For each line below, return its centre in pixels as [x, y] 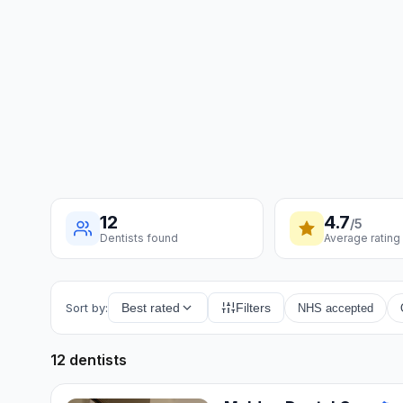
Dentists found [139, 238]
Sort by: [87, 307]
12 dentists [89, 360]
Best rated [151, 308]
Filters [253, 308]
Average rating [362, 238]
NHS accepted [336, 308]
